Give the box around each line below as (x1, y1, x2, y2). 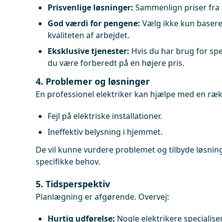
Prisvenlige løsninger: (48, 2, 133, 13)
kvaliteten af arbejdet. (48, 30, 129, 41)
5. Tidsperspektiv (36, 178, 110, 190)
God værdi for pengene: (48, 18, 140, 29)
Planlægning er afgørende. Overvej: (36, 191, 169, 202)
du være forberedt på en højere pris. (48, 57, 184, 68)
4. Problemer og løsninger (36, 75, 150, 87)
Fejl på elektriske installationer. (48, 111, 162, 121)
